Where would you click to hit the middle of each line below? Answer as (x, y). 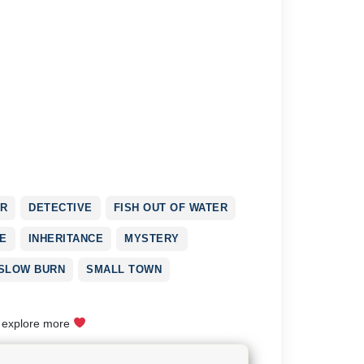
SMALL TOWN (124, 269)
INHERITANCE (65, 238)
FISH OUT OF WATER (170, 207)
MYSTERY (152, 238)
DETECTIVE (61, 207)
